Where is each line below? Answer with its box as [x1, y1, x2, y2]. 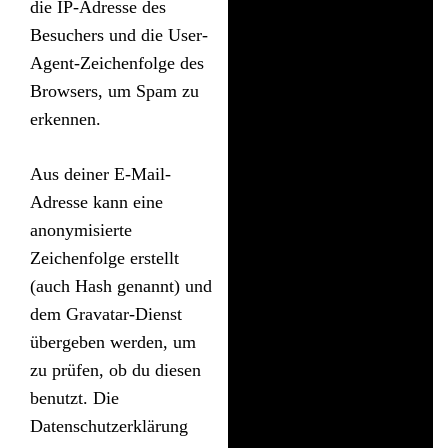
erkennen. [30, 108, 101, 129]
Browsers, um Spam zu [30, 80, 199, 101]
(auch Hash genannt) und [30, 275, 212, 296]
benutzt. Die [30, 387, 119, 408]
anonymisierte [30, 219, 132, 240]
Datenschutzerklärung [30, 415, 188, 436]
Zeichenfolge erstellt [30, 247, 179, 268]
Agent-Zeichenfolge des [30, 52, 204, 73]
